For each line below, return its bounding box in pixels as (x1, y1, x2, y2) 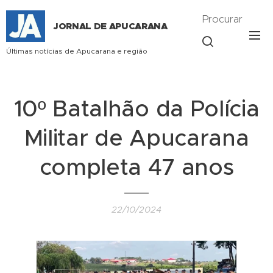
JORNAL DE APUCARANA (53, 19, 168, 32)
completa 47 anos (39, 153, 234, 181)
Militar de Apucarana (24, 124, 249, 152)
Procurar (202, 12, 243, 25)
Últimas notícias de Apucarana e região (6, 46, 151, 55)
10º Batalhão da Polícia (13, 94, 260, 122)
